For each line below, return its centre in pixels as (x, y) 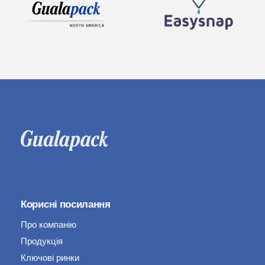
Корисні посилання (66, 204)
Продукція (42, 241)
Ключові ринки (50, 258)
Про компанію (49, 225)
